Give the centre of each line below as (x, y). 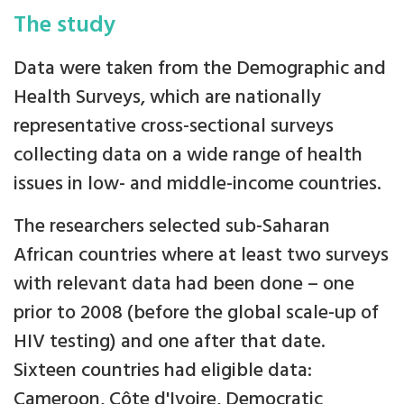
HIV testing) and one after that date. (170, 343)
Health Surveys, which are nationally (167, 98)
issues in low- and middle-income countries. (197, 185)
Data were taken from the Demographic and (200, 69)
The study (64, 26)
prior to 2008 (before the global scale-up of (196, 314)
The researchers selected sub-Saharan (172, 227)
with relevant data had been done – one (184, 285)
